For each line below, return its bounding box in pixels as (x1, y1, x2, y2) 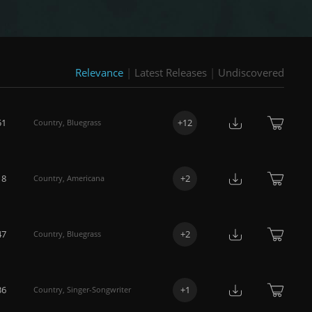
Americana (67, 173, 104, 183)
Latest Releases (134, 65, 207, 79)
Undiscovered (218, 65, 284, 79)
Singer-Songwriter (67, 284, 131, 295)
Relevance (75, 65, 123, 79)
